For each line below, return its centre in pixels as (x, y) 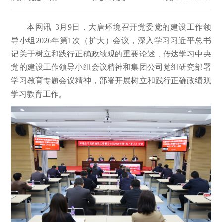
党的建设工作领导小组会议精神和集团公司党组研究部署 (111, 67)
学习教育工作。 (39, 94)
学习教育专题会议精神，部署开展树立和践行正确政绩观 (111, 81)
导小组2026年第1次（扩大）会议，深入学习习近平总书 (111, 40)
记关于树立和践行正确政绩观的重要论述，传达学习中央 (111, 54)
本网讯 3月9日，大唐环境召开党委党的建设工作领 (119, 27)
